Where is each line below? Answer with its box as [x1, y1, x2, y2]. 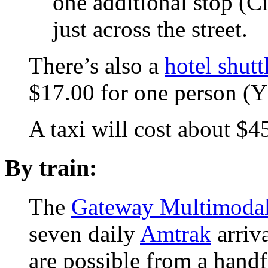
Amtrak [140, 220, 211, 246]
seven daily [29, 220, 140, 246]
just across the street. [53, 16, 248, 42]
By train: [5, 154, 97, 181]
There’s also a [29, 53, 165, 79]
